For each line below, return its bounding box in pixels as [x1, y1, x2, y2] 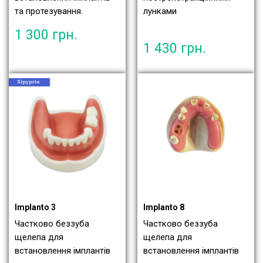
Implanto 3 [15, 202, 56, 212]
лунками [143, 5, 177, 16]
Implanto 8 [143, 202, 184, 212]
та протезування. [15, 5, 83, 16]
